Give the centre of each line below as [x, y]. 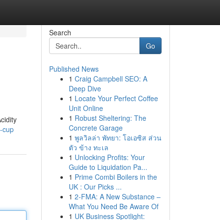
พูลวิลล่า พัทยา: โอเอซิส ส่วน [118, 137]
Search [60, 32]
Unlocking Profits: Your [110, 157]
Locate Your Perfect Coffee [116, 98]
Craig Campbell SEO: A [111, 79]
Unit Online [86, 108]
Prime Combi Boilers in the [116, 177]
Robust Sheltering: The [110, 118]
